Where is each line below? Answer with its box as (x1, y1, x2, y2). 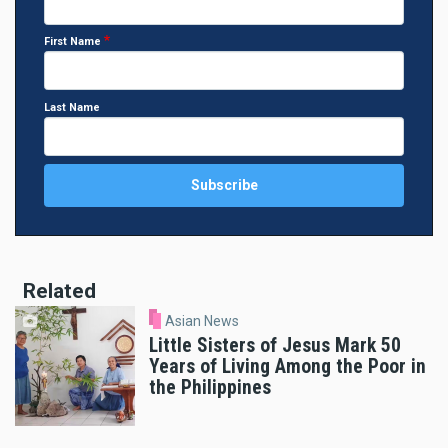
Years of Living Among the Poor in (149, 354, 426, 378)
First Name (44, 35, 101, 49)
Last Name (44, 100, 100, 114)
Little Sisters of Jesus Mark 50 (149, 333, 401, 357)
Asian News (164, 313, 239, 330)
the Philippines (149, 375, 271, 399)
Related (23, 279, 96, 304)
